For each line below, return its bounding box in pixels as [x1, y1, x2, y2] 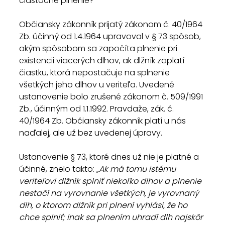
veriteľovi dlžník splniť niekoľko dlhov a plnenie [19, 175, 203, 187]
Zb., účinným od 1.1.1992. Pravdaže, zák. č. [19, 103, 176, 115]
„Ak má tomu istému [96, 163, 178, 175]
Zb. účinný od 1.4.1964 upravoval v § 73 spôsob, [19, 31, 203, 42]
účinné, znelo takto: [19, 163, 96, 175]
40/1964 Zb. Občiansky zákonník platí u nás [19, 115, 188, 127]
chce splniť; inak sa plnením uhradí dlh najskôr [19, 211, 205, 223]
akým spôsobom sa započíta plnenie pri [19, 43, 179, 54]
